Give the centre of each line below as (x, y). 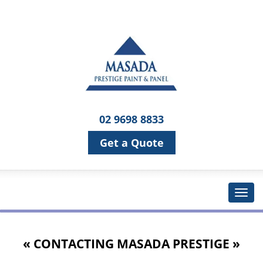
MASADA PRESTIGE (173, 244)
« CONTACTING (70, 244)
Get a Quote (131, 143)
